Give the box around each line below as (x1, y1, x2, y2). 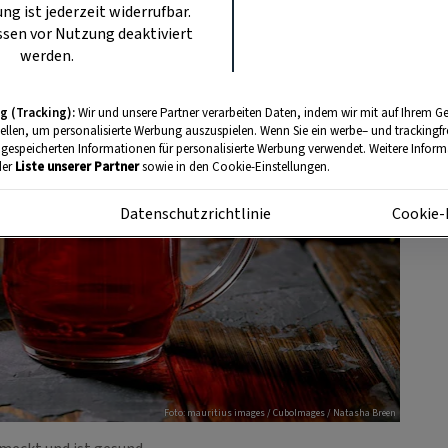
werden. (20, 45, 74, 67)
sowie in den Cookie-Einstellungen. (139, 158, 330, 176)
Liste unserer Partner (15, 158, 139, 176)
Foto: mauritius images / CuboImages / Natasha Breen (164, 405, 397, 420)
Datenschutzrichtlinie (120, 203, 272, 225)
